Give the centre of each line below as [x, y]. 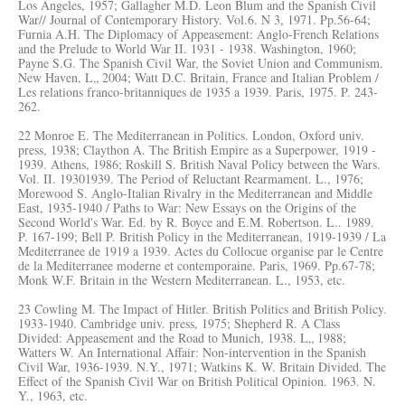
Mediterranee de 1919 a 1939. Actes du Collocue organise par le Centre [201, 251]
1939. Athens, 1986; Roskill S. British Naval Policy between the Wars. [199, 164]
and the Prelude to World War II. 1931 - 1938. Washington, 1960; [187, 48]
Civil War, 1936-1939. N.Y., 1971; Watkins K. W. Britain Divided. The [202, 367]
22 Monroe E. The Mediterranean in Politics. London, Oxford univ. [191, 135]
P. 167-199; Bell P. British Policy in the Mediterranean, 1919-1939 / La [202, 236]
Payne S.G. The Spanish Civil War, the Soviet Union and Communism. [201, 63]
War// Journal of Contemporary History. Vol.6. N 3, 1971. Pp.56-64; [194, 19]
